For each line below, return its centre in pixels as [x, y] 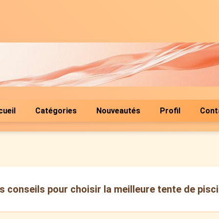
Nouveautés [118, 111]
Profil [170, 111]
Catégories [56, 111]
